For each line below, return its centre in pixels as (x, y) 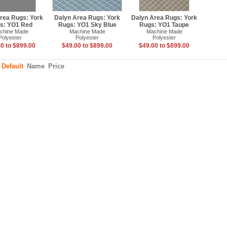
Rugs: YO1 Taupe (164, 25)
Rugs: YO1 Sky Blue (87, 25)
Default (12, 66)
